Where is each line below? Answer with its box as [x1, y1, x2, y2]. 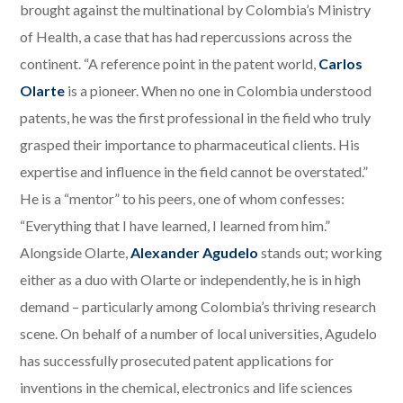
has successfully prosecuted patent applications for [20, 352, 335, 370]
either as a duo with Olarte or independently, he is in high [20, 271, 362, 289]
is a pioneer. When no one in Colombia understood [65, 82, 372, 100]
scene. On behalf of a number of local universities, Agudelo [20, 325, 378, 343]
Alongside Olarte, [20, 244, 131, 262]
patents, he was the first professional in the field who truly [20, 109, 372, 127]
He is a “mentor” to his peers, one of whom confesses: [20, 190, 345, 208]
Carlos [318, 55, 363, 73]
